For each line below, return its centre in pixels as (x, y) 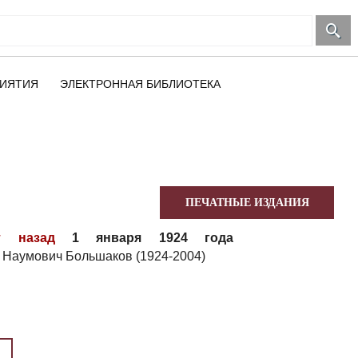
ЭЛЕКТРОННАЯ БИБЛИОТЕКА (140, 84)
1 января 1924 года (144, 238)
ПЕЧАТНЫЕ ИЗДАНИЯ (247, 202)
